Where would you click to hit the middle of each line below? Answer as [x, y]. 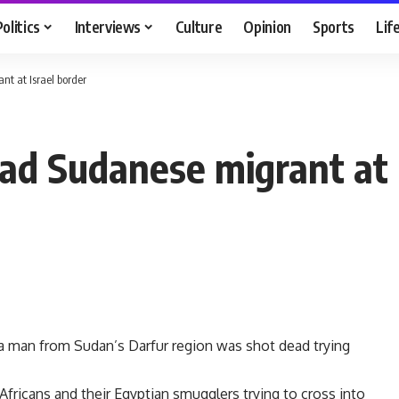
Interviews [108, 26]
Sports [334, 26]
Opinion [268, 26]
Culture [199, 26]
